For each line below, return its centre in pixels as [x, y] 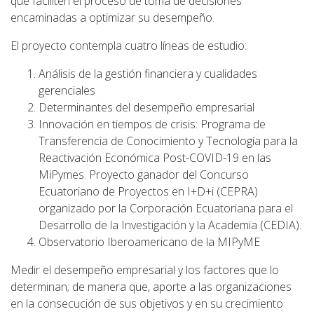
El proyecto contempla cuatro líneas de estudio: [129, 46]
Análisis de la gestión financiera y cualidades [148, 74]
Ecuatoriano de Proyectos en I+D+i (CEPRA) [148, 192]
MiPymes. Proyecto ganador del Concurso [144, 175]
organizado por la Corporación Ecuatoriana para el [166, 209]
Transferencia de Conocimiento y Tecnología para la [168, 141]
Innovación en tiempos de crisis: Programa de [152, 124]
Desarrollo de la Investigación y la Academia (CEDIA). [170, 225]
